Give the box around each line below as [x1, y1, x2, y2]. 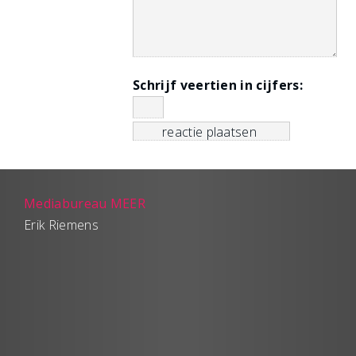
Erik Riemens [24, 216, 99, 234]
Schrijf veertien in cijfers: [133, 76, 303, 94]
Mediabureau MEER [24, 195, 146, 212]
